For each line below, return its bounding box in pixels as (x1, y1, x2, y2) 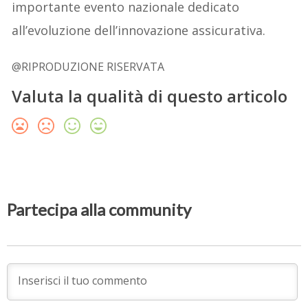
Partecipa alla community (7, 199, 192, 220)
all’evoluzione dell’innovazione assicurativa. (12, 21, 266, 38)
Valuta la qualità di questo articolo (12, 84, 288, 107)
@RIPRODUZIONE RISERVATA (12, 58, 165, 74)
